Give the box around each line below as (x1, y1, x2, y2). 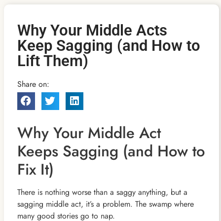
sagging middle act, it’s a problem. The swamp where (17, 198, 194, 210)
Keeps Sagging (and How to (17, 140, 205, 163)
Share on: (17, 78, 49, 90)
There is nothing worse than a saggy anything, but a (17, 186, 187, 198)
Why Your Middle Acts (17, 21, 167, 39)
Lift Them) (17, 51, 88, 70)
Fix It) (17, 158, 54, 181)
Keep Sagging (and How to (17, 36, 200, 55)
